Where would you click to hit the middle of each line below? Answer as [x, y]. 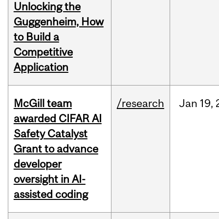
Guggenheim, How [58, 22]
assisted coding [51, 194]
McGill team [43, 103]
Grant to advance [56, 149]
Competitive [43, 52]
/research [140, 103]
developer [37, 164]
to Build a [36, 37]
